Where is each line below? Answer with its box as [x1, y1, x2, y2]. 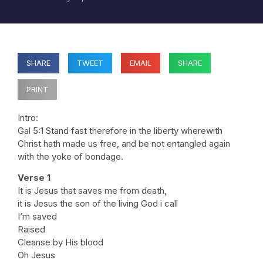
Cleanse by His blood [18, 237, 103, 248]
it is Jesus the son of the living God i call [18, 198, 178, 210]
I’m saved [18, 211, 57, 222]
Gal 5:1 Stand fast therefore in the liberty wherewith [18, 125, 222, 136]
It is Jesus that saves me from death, [18, 185, 167, 197]
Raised [18, 224, 45, 235]
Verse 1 [18, 172, 50, 184]
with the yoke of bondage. [18, 151, 123, 162]
